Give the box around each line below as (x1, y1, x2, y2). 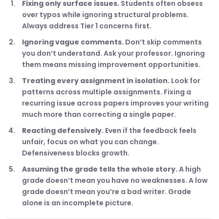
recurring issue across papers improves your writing (22, 98, 209, 108)
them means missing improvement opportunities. (22, 60, 200, 69)
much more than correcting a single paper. (22, 109, 176, 119)
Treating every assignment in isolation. (22, 76, 170, 86)
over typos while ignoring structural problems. (22, 10, 189, 20)
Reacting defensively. (22, 126, 104, 135)
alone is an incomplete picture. (22, 198, 133, 208)
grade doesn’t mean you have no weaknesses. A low (22, 175, 208, 185)
